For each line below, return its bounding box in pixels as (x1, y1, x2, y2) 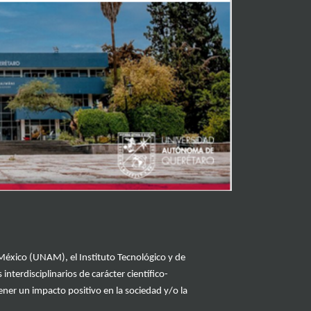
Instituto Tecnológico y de (79, 253, 185, 264)
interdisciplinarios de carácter (2, 269, 127, 280)
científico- (127, 269, 168, 280)
